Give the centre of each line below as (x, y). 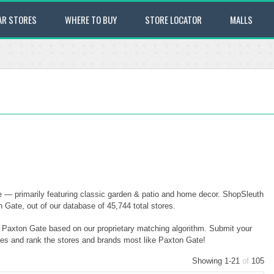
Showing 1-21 (217, 261)
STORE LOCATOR (173, 20)
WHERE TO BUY (91, 20)
